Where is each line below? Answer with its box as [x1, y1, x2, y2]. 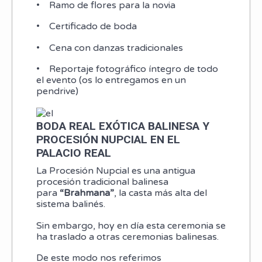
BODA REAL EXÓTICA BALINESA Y [36, 119, 209, 133]
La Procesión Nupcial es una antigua [36, 165, 195, 177]
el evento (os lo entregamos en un [36, 74, 186, 87]
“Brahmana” [59, 187, 114, 199]
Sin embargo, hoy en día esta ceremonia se [36, 219, 226, 232]
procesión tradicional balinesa [36, 176, 168, 188]
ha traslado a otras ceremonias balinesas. [36, 230, 221, 243]
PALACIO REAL [36, 146, 111, 160]
